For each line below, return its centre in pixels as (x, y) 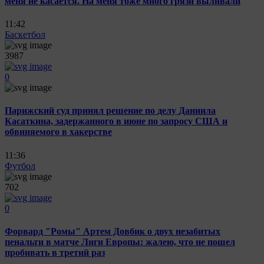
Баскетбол (25, 35)
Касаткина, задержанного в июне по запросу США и (116, 121)
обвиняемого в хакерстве (58, 132)
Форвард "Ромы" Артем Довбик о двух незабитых (113, 231)
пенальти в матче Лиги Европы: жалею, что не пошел (120, 242)
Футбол (20, 166)
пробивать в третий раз (55, 252)
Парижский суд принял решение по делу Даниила (110, 111)
